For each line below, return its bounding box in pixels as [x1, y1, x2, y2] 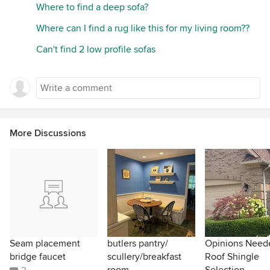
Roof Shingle [205, 250, 259, 263]
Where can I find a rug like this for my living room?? [36, 22, 250, 34]
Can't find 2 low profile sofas [36, 43, 155, 55]
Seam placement [10, 237, 80, 250]
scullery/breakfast [107, 250, 181, 263]
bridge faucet [10, 250, 66, 263]
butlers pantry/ [107, 237, 168, 250]
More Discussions [10, 127, 86, 139]
